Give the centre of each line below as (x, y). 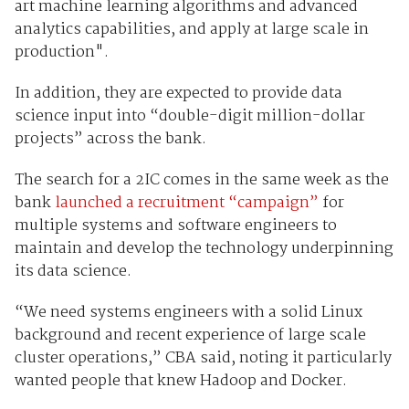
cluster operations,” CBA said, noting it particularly (203, 359)
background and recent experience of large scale (190, 336)
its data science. (73, 272)
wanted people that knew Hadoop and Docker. (180, 382)
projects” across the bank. (110, 140)
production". (61, 53)
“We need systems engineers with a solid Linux (188, 313)
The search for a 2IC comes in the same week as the (201, 181)
